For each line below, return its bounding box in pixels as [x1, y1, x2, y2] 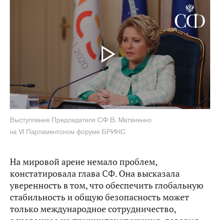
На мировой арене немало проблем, [10, 156, 157, 167]
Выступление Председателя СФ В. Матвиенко [10, 115, 152, 124]
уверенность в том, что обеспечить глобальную [10, 179, 203, 191]
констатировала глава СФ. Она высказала [10, 167, 180, 179]
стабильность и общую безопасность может [10, 191, 189, 203]
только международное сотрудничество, [10, 203, 176, 215]
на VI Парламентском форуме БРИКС [10, 127, 126, 136]
